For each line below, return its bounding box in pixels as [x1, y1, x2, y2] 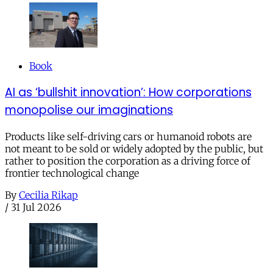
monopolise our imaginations [5, 102, 173, 119]
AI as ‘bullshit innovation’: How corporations [5, 84, 252, 101]
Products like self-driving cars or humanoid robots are [5, 130, 252, 143]
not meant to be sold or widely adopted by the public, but [5, 142, 263, 155]
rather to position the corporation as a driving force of [5, 154, 250, 167]
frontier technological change [5, 166, 139, 179]
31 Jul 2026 [11, 200, 62, 213]
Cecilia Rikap [19, 188, 78, 201]
